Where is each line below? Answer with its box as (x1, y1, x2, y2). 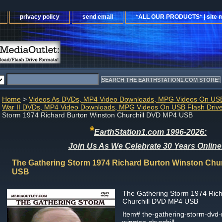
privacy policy (20, 13, 59, 20)
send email (82, 13, 113, 20)
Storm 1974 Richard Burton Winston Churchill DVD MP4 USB (2, 111, 193, 119)
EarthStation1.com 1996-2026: (94, 128, 207, 136)
